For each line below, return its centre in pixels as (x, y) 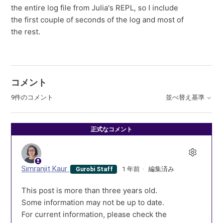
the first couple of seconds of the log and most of (98, 20)
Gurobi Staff (94, 169)
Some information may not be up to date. (93, 203)
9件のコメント (32, 97)
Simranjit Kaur (46, 169)
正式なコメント (111, 129)
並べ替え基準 (186, 98)
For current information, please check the (94, 215)
